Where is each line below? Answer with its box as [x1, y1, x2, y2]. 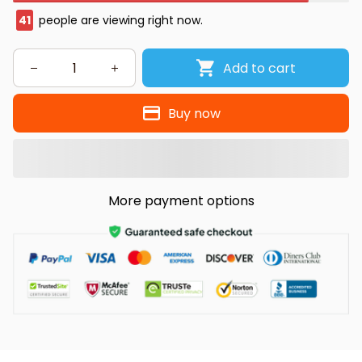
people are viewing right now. [36, 12, 203, 29]
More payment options [107, 192, 255, 211]
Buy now [168, 103, 221, 123]
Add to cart [222, 58, 296, 78]
